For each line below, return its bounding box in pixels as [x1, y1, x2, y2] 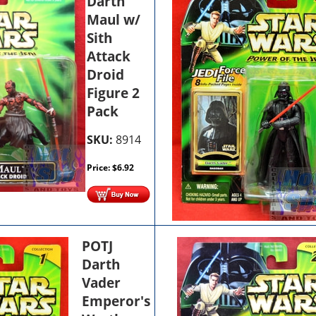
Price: [87, 161, 113, 174]
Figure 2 [87, 83, 140, 102]
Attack [87, 47, 131, 66]
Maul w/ [87, 10, 141, 29]
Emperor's [82, 291, 151, 310]
